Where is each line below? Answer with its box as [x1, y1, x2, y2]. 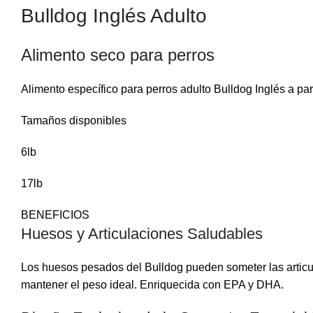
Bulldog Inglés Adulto [21, 4, 207, 27]
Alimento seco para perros [21, 45, 214, 64]
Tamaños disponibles [21, 114, 126, 126]
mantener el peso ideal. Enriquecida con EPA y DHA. [21, 278, 284, 291]
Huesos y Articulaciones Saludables [21, 224, 263, 242]
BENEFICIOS [21, 208, 89, 221]
